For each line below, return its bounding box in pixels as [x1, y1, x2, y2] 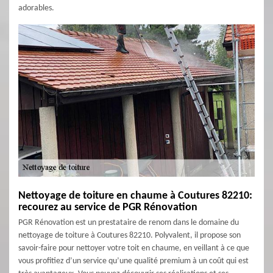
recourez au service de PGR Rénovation [18, 202, 197, 213]
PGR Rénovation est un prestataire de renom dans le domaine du [18, 218, 239, 227]
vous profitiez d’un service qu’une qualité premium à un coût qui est [18, 257, 249, 266]
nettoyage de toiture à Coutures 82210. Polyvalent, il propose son [18, 231, 241, 240]
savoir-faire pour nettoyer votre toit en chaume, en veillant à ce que [18, 244, 249, 253]
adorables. [18, 4, 54, 13]
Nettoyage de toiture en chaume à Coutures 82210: [18, 190, 252, 202]
